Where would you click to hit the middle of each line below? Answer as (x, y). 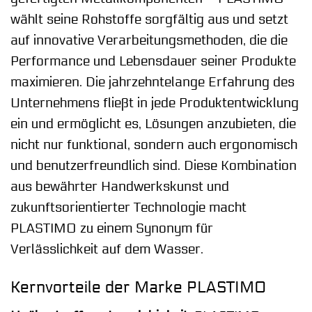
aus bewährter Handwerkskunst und (120, 187)
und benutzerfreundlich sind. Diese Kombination (154, 166)
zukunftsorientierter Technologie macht (128, 208)
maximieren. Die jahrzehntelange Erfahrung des (153, 83)
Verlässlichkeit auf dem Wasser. (107, 250)
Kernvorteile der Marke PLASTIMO (138, 288)
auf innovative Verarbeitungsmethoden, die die (149, 41)
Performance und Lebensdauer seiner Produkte (153, 62)
